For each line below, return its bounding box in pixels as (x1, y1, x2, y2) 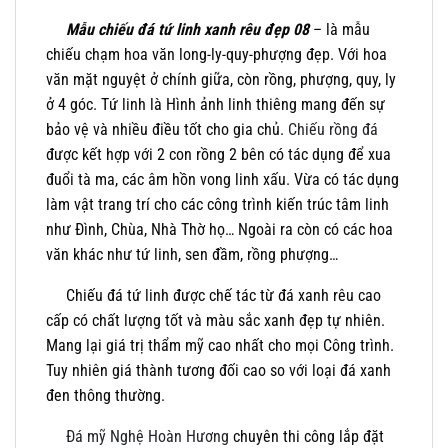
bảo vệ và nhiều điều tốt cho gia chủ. (46, 120, 288, 140)
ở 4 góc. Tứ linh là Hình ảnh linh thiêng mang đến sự (46, 95, 385, 115)
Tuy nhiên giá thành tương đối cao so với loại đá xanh (46, 361, 391, 381)
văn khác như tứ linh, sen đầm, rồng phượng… (46, 245, 338, 265)
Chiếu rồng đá (288, 120, 378, 140)
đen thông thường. (46, 386, 165, 406)
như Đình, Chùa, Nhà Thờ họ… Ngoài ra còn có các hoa (46, 220, 393, 240)
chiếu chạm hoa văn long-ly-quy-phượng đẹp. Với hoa (46, 45, 387, 65)
